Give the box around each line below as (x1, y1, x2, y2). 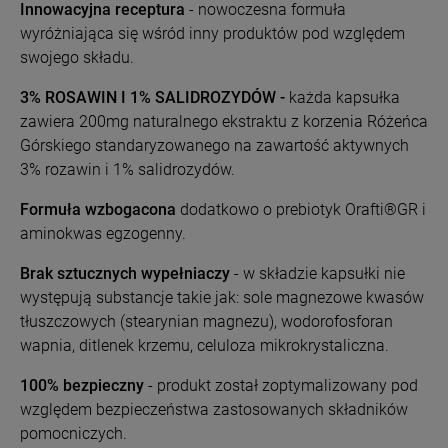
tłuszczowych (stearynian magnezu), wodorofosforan (20, 312, 393, 331)
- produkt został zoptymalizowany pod (144, 376, 418, 395)
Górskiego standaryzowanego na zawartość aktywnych (20, 136, 409, 155)
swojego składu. (20, 48, 134, 67)
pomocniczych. (20, 424, 127, 443)
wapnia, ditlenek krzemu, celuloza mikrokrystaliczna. (20, 336, 389, 355)
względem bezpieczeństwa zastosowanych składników (20, 400, 408, 419)
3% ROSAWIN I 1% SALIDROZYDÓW (20, 88, 276, 107)
